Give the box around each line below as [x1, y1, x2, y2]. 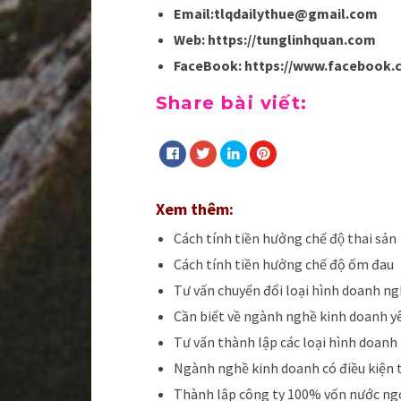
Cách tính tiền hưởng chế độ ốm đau [174, 255, 394, 274]
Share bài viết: [156, 92, 307, 115]
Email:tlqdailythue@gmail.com [174, 4, 378, 23]
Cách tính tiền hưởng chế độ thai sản [174, 229, 397, 248]
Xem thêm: [156, 199, 234, 220]
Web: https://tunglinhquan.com [174, 30, 376, 49]
